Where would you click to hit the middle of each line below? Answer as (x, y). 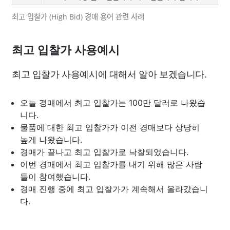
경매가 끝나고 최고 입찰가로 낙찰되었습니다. (104, 152)
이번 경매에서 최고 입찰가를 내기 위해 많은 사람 (111, 164)
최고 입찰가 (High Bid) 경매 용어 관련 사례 (78, 17)
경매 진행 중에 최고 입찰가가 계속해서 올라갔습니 (114, 189)
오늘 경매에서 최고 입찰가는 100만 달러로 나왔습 (113, 103)
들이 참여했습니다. (55, 177)
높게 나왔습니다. (51, 140)
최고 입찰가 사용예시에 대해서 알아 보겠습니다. (109, 73)
